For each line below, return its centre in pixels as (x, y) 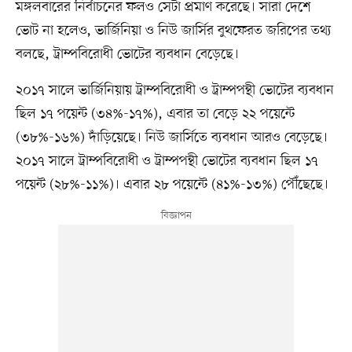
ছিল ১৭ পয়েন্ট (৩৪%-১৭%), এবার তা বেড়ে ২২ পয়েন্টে (155, 114)
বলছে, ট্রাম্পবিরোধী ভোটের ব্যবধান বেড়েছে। (127, 54)
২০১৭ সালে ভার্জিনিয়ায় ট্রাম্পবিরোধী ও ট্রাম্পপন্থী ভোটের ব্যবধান (174, 90)
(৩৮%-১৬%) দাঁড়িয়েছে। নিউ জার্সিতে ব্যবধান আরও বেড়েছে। (171, 137)
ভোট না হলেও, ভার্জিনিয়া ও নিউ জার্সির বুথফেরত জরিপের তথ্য (173, 30)
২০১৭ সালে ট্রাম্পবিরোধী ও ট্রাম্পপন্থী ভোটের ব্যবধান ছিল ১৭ (167, 161)
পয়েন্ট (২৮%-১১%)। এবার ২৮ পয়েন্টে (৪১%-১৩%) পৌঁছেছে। (172, 184)
